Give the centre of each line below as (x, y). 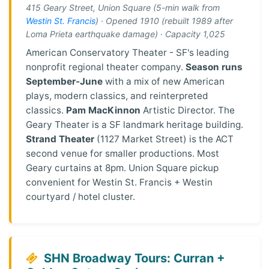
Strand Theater (60, 139)
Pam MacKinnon (103, 110)
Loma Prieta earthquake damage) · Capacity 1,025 (125, 34)
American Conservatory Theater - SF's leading (127, 52)
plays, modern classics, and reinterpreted (117, 95)
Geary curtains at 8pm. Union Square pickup (122, 168)
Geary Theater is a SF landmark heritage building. (134, 124)
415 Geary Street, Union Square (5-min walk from (123, 7)
